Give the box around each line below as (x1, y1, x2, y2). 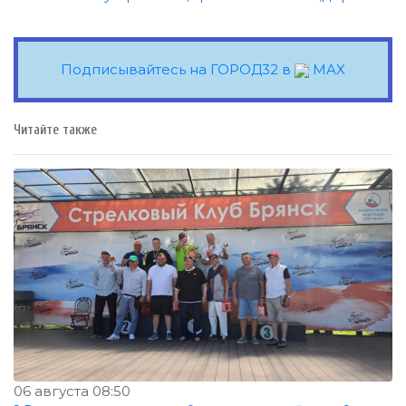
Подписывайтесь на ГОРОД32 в (61, 61, 295, 79)
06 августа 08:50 (14, 382, 130, 401)
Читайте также (14, 122, 97, 139)
